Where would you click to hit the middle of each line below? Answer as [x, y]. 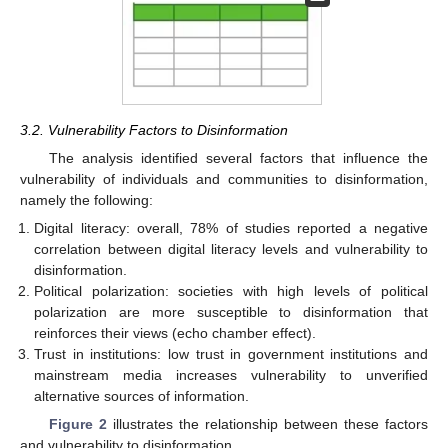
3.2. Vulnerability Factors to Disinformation [154, 129]
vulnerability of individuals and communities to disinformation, [224, 178]
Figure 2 [77, 424]
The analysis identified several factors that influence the [238, 157]
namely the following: [86, 199]
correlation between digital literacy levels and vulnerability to [231, 248]
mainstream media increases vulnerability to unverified [231, 374]
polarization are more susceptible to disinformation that [231, 311]
